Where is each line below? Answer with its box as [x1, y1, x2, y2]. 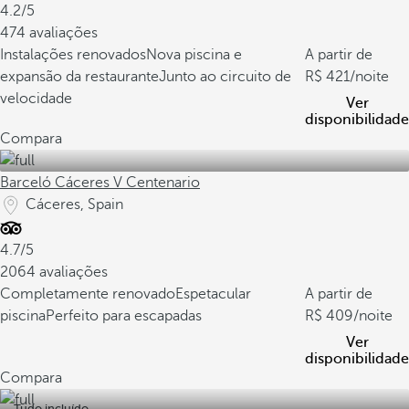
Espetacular [175, 286, 251, 302]
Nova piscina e [146, 47, 242, 63]
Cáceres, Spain [26, 196, 123, 213]
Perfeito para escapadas [46, 308, 202, 324]
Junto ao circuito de [159, 68, 291, 85]
